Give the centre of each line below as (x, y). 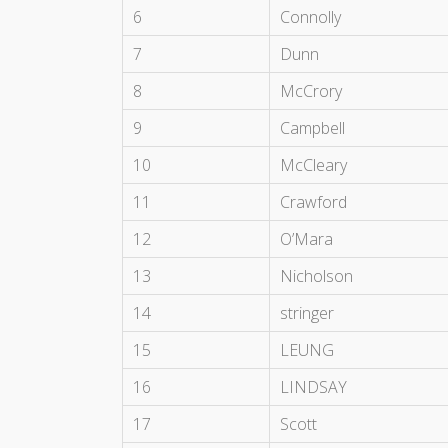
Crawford (313, 202)
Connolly (310, 17)
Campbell (312, 128)
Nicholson (316, 276)
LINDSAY (313, 387)
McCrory (311, 91)
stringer (307, 313)
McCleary (313, 165)
